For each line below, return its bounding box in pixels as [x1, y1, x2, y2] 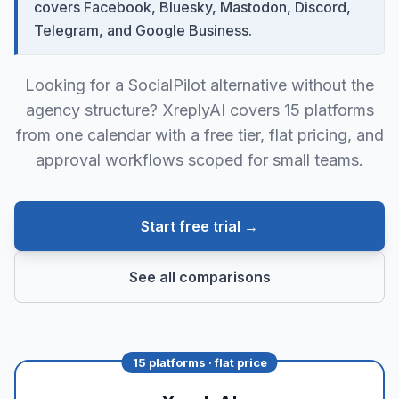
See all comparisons [128, 268, 271, 286]
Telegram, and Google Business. [34, 21, 252, 39]
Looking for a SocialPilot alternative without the [25, 76, 374, 94]
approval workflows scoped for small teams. [36, 151, 363, 169]
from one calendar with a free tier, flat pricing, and [15, 126, 384, 144]
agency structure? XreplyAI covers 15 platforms [25, 101, 374, 119]
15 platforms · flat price [132, 355, 267, 370]
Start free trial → [141, 217, 258, 235]
